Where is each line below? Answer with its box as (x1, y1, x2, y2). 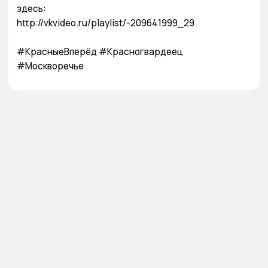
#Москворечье (17, 60, 84, 72)
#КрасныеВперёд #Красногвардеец (17, 45, 183, 58)
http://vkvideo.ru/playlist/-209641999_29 (17, 17, 194, 29)
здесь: (17, 2, 46, 15)
